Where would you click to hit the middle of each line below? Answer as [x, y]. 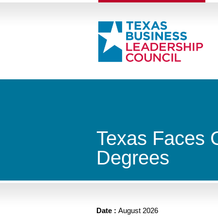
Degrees [133, 158]
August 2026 [138, 211]
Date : [107, 211]
